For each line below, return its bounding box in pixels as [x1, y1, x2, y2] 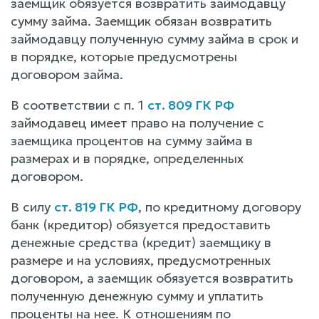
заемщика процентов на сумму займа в [11, 132, 253, 149]
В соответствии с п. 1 [11, 96, 147, 113]
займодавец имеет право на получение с [11, 114, 264, 131]
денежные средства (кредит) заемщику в [11, 234, 271, 251]
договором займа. [11, 66, 123, 83]
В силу [11, 198, 54, 215]
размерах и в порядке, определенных [11, 150, 244, 167]
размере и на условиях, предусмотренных [11, 251, 271, 268]
